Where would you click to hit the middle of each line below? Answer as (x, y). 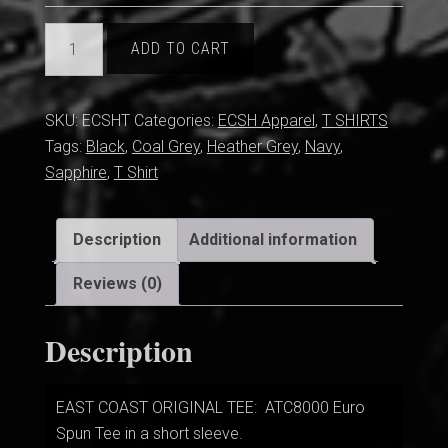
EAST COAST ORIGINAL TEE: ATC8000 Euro (210, 407)
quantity (71, 113)
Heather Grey (252, 147)
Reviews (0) (117, 284)
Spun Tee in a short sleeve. (149, 433)
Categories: (175, 121)
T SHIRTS (354, 121)
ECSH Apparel (266, 121)
